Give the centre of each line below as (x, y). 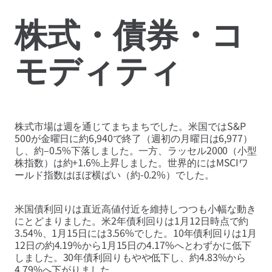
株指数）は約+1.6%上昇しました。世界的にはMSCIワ (132, 162)
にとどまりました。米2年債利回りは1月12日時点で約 (132, 220)
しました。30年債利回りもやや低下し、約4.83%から (131, 257)
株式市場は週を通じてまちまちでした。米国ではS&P (130, 125)
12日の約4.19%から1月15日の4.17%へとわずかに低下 (133, 244)
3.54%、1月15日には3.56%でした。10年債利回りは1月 (136, 232)
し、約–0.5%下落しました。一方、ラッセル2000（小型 (136, 150)
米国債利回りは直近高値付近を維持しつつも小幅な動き (135, 208)
